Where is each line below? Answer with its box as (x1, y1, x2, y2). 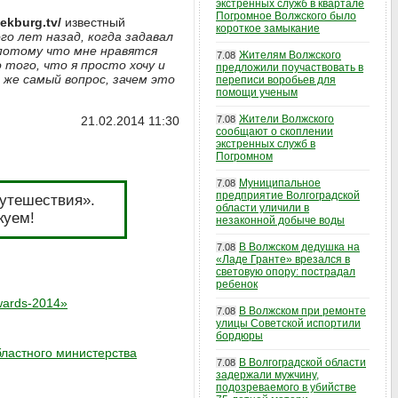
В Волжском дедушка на (239, 241, 360, 253)
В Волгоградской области (239, 356, 366, 369)
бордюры (216, 330, 263, 342)
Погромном (216, 150, 273, 163)
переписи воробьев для (216, 74, 336, 86)
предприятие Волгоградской (216, 189, 360, 202)
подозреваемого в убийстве (216, 381, 356, 394)
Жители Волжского (239, 113, 334, 125)
